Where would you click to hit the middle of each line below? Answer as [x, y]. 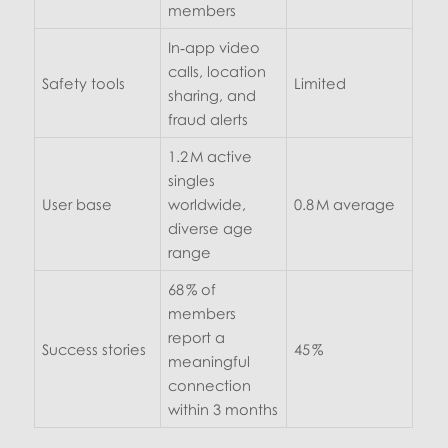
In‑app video [213, 46]
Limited [319, 82]
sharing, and [211, 94]
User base [76, 203]
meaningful [208, 360]
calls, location [216, 70]
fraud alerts [207, 118]
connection [209, 384]
